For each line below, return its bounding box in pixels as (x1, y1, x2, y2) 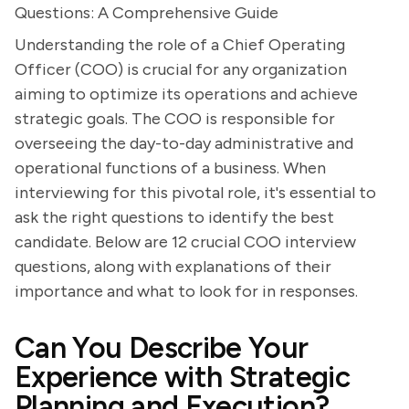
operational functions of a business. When (15, 158, 326, 178)
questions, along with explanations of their (15, 257, 331, 277)
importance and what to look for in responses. (15, 281, 358, 301)
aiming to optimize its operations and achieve (15, 84, 358, 104)
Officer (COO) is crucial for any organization (15, 59, 347, 79)
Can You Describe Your (15, 330, 309, 365)
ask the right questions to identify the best (15, 207, 334, 227)
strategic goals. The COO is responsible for (15, 109, 335, 129)
